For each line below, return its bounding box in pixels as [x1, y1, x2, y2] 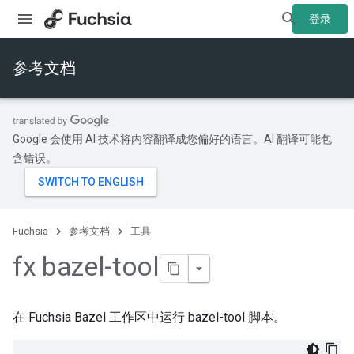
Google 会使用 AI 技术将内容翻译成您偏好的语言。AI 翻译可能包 [13, 133, 332, 145]
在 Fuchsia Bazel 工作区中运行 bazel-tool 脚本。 [13, 310, 286, 326]
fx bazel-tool [13, 250, 160, 282]
